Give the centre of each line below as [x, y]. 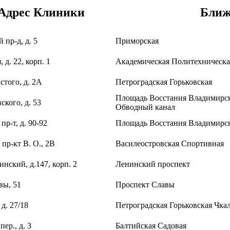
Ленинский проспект [153, 164]
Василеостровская [148, 144]
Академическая [143, 62]
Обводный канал [145, 107]
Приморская [137, 41]
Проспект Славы [145, 185]
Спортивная [203, 144]
